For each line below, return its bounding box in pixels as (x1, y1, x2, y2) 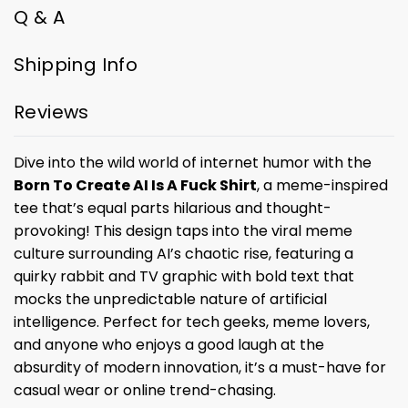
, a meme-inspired (257, 175, 388, 197)
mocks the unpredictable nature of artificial (14, 289, 327, 311)
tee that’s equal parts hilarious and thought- (14, 198, 331, 219)
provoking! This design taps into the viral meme (14, 220, 352, 242)
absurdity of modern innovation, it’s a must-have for (14, 357, 386, 379)
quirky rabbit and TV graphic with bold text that (14, 266, 354, 288)
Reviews (14, 99, 89, 126)
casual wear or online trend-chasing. (14, 380, 276, 402)
